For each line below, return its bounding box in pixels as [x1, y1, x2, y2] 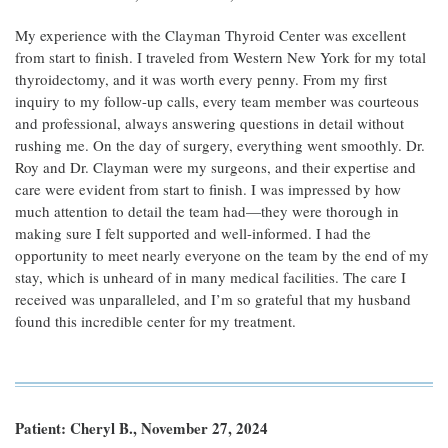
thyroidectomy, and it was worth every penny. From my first [15, 69, 387, 89]
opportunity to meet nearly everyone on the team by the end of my [15, 245, 429, 265]
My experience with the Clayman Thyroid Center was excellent [15, 25, 406, 45]
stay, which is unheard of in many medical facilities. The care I [15, 267, 406, 287]
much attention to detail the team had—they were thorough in [15, 201, 399, 221]
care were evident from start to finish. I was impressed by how [15, 179, 401, 199]
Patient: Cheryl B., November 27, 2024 [15, 417, 268, 439]
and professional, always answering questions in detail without [15, 113, 404, 133]
